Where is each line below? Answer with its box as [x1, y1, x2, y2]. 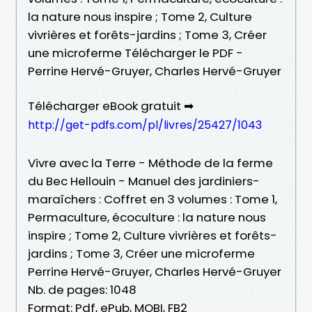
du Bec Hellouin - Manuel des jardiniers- [28, 172, 260, 189]
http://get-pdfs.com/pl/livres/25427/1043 [28, 116, 262, 133]
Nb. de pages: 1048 [28, 281, 136, 298]
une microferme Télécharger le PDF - [28, 44, 243, 61]
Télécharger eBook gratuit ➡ [28, 97, 194, 114]
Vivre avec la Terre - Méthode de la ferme [28, 154, 273, 171]
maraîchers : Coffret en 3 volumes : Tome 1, [28, 190, 277, 208]
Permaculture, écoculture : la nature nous [28, 208, 266, 226]
